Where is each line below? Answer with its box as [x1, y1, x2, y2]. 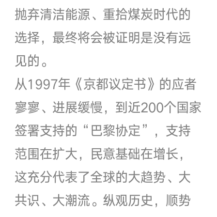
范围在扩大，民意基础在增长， [14, 145, 191, 162]
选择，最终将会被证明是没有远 [14, 29, 191, 46]
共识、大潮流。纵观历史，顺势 [14, 191, 191, 208]
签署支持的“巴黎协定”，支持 [14, 122, 191, 139]
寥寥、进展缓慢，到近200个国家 [14, 98, 201, 115]
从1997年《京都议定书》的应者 [14, 75, 197, 92]
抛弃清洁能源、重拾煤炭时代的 [14, 5, 191, 22]
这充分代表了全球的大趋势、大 [14, 168, 191, 185]
